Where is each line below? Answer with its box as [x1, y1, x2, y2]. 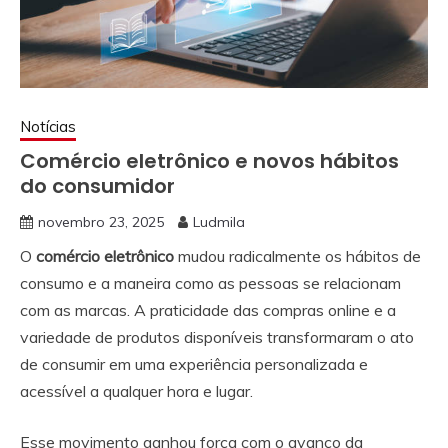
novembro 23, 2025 [38, 213, 164, 231]
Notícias [20, 117, 76, 136]
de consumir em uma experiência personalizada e [20, 354, 368, 374]
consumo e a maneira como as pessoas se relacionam [20, 273, 401, 293]
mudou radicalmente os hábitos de [174, 246, 421, 266]
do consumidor [20, 172, 175, 200]
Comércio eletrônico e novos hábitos [20, 147, 399, 175]
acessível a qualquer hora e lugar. [20, 381, 257, 401]
